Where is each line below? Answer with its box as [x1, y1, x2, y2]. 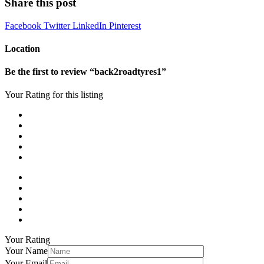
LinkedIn [72, 20, 109, 31]
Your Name [5, 246, 48, 256]
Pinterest [109, 20, 141, 31]
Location [5, 43, 40, 54]
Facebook [5, 20, 44, 31]
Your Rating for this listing [5, 90, 103, 100]
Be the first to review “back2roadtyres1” [5, 67, 166, 77]
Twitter [44, 20, 72, 31]
